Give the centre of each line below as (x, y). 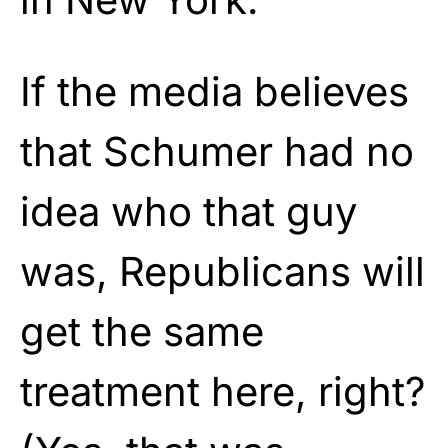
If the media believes (214, 91)
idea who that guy (188, 211)
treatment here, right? (222, 391)
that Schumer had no (217, 151)
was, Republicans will (222, 271)
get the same (142, 331)
